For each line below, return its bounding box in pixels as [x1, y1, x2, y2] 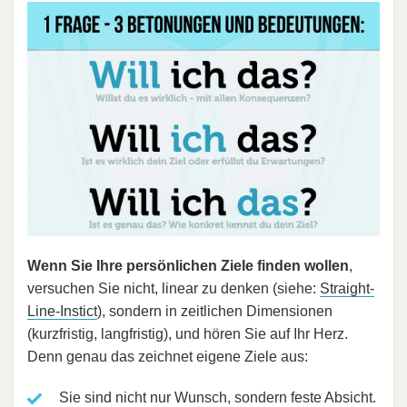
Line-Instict [27, 303, 97, 320]
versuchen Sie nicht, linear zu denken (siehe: [27, 281, 320, 297]
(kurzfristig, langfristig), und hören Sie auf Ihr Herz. [27, 326, 348, 342]
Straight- [320, 281, 374, 297]
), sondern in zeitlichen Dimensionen [97, 303, 333, 320]
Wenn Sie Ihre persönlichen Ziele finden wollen [27, 258, 349, 274]
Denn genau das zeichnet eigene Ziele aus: [27, 349, 308, 365]
